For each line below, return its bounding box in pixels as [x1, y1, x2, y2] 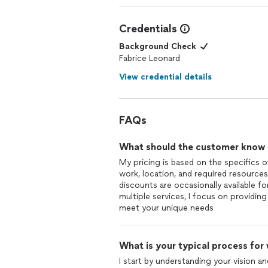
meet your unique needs [119, 203, 214, 213]
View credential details [119, 72, 212, 82]
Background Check [119, 41, 196, 51]
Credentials [119, 22, 177, 35]
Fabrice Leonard [119, 53, 180, 63]
